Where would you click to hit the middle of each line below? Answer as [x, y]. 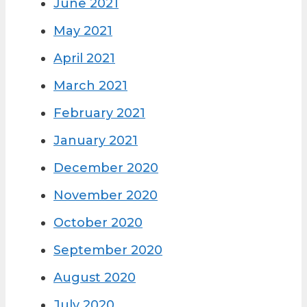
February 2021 [99, 113]
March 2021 [90, 86]
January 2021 [96, 141]
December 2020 [106, 168]
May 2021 [83, 31]
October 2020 [98, 223]
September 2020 [108, 250]
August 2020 [95, 278]
